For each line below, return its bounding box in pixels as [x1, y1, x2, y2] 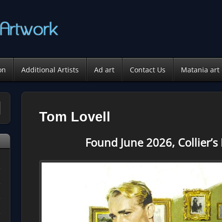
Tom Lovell [39, 110, 111, 124]
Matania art [181, 65, 220, 74]
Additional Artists [21, 65, 79, 74]
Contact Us [130, 65, 166, 74]
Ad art [94, 65, 114, 74]
